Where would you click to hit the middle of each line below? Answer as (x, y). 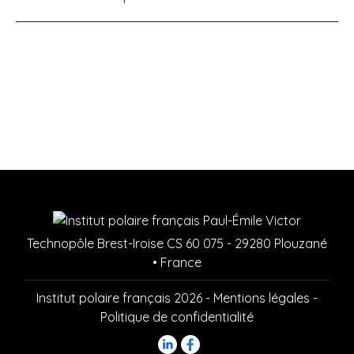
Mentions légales (262, 298)
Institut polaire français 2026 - (125, 298)
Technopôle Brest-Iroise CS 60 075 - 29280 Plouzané (177, 244)
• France (177, 263)
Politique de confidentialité (177, 317)
